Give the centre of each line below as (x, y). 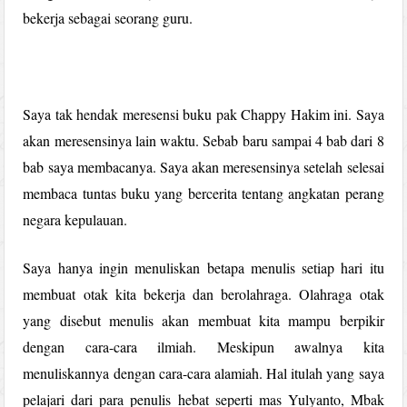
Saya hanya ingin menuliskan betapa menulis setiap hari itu (203, 267)
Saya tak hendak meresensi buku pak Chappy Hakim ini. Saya (203, 114)
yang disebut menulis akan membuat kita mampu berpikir (203, 320)
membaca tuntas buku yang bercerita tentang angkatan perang (203, 193)
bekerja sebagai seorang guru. (108, 17)
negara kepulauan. (75, 219)
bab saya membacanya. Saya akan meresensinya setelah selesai (203, 166)
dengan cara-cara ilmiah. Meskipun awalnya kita (203, 346)
